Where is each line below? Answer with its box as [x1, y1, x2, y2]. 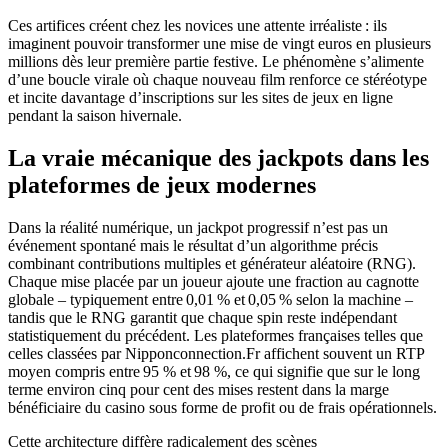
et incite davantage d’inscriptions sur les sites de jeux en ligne [8, 88, 393, 106]
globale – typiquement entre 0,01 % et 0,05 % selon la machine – [8, 290, 413, 308]
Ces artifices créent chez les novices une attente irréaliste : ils [8, 16, 387, 34]
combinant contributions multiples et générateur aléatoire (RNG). [8, 254, 416, 272]
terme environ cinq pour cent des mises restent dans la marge [8, 380, 389, 398]
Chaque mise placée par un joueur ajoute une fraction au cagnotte [8, 272, 419, 290]
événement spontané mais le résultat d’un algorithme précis [8, 236, 378, 254]
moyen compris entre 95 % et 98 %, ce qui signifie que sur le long [8, 362, 420, 380]
